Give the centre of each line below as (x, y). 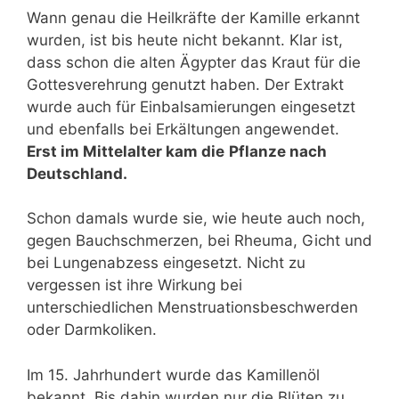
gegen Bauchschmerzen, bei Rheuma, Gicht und (199, 241)
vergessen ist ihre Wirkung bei (134, 285)
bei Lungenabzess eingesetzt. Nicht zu (166, 263)
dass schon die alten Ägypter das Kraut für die (194, 62)
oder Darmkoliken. (92, 330)
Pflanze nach (278, 151)
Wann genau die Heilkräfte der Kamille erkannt (193, 17)
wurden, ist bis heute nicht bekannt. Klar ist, (185, 40)
